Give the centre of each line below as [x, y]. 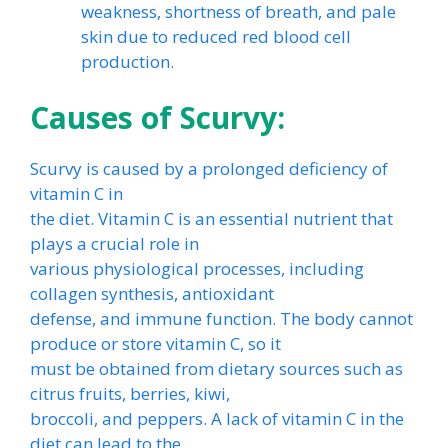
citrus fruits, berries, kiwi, [130, 393]
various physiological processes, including [197, 268]
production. [127, 61]
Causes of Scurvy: [157, 117]
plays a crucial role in [114, 243]
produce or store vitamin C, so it [155, 343]
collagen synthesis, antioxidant [152, 293]
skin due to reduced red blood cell [216, 36]
